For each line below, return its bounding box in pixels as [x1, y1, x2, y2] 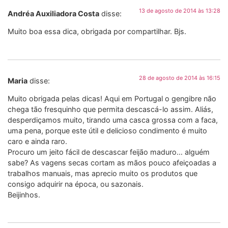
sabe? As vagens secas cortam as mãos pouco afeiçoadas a [8, 158, 216, 167]
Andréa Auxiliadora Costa [8, 9, 99, 18]
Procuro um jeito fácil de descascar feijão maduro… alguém [8, 147, 210, 156]
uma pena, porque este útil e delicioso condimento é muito [8, 126, 207, 135]
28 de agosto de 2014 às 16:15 [139, 74, 220, 81]
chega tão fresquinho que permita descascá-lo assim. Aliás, [8, 104, 213, 113]
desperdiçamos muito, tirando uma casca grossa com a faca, [8, 115, 218, 124]
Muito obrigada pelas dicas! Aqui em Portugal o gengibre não [8, 94, 216, 103]
